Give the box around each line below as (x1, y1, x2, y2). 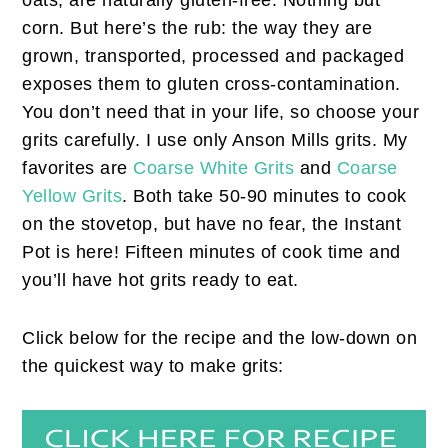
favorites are (22, 158, 134, 179)
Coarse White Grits (133, 158, 295, 179)
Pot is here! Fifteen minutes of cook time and (22, 242, 401, 263)
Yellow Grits (22, 186, 123, 207)
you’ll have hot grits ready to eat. (22, 270, 299, 291)
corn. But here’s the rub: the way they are (22, 18, 373, 39)
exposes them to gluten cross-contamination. (22, 74, 401, 95)
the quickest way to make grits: (22, 356, 284, 377)
